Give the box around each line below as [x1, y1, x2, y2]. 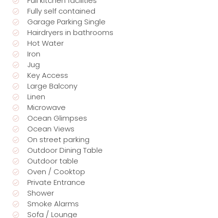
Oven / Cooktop [27, 166, 86, 177]
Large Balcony [27, 81, 78, 91]
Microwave [27, 102, 66, 113]
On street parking [27, 134, 90, 145]
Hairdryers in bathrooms [27, 27, 114, 38]
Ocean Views [27, 124, 75, 134]
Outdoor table [27, 156, 79, 166]
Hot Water [27, 38, 64, 49]
